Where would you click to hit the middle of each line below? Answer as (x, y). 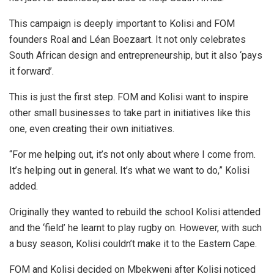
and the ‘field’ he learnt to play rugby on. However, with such (135, 228)
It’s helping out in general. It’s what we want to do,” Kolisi (129, 171)
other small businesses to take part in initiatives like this (130, 113)
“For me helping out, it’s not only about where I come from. (132, 155)
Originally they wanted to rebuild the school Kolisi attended (135, 212)
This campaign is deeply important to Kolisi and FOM (122, 24)
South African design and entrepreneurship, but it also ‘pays (136, 56)
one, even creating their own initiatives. (92, 129)
